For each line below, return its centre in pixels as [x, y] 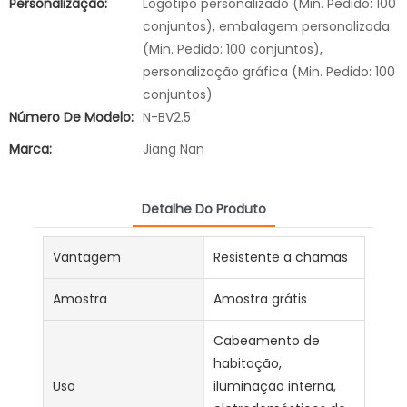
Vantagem [87, 258]
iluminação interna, [274, 387]
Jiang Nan [174, 149]
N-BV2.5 [167, 117]
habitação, [247, 364]
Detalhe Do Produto [203, 209]
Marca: [30, 149]
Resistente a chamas [280, 258]
